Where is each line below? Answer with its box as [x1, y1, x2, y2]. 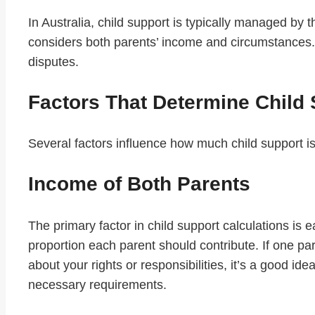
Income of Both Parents [28, 173, 250, 195]
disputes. [28, 54, 79, 69]
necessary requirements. [28, 277, 167, 292]
